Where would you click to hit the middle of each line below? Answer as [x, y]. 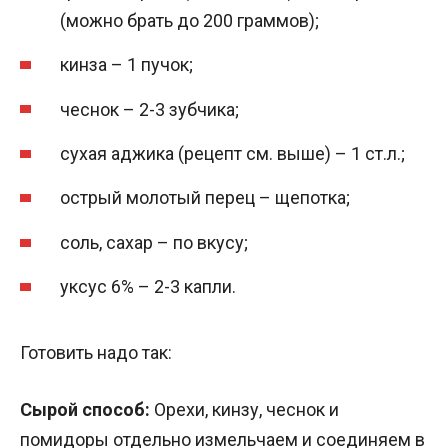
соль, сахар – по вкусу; [154, 242]
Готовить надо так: [96, 353]
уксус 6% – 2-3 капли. [148, 287]
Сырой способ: [85, 410]
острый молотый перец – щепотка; [205, 198]
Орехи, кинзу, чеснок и [244, 410]
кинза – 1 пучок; [126, 65]
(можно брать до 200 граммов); [189, 20]
